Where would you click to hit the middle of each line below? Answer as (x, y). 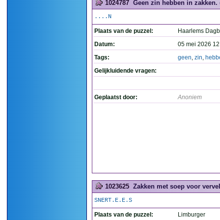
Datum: (105, 44)
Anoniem (190, 97)
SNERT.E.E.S (113, 200)
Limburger (192, 215)
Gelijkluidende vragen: (125, 71)
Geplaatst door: (116, 97)
